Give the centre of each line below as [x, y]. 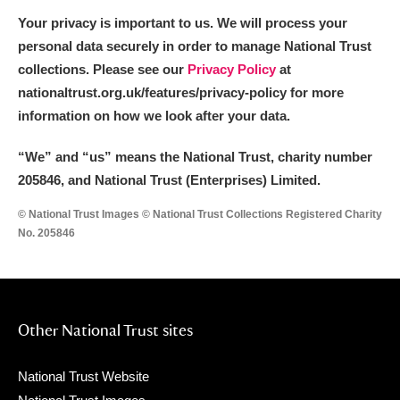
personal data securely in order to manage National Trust [195, 46]
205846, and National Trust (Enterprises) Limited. [169, 180]
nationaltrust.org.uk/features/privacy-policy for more [181, 92]
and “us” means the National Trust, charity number [214, 157]
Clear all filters [200, 346]
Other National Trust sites [105, 330]
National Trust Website [83, 376]
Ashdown [91, 126]
